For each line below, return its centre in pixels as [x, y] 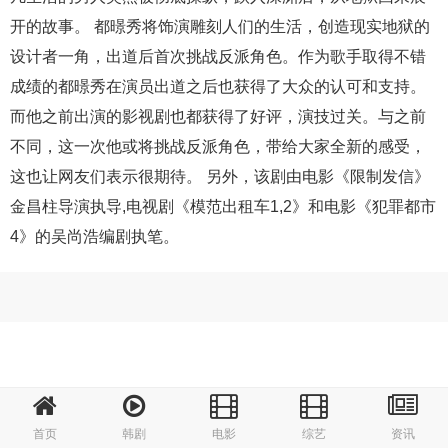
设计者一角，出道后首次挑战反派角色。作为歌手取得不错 [218, 56]
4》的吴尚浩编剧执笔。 [94, 236]
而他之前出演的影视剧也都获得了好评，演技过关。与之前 [218, 116]
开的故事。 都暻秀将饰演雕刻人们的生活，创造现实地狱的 [220, 26]
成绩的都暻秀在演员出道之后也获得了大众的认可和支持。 [218, 86]
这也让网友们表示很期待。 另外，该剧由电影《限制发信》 [220, 176]
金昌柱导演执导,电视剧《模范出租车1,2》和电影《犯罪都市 [223, 206]
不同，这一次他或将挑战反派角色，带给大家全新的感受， [218, 146]
